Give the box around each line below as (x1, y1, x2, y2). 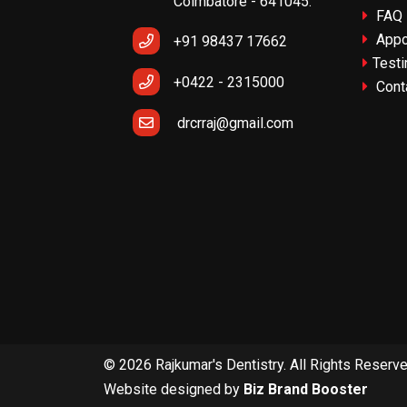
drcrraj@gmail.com (177, 114, 293, 133)
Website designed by (104, 380, 243, 398)
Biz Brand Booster (243, 380, 368, 398)
